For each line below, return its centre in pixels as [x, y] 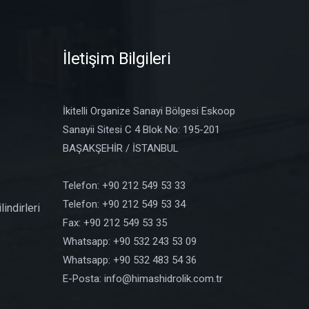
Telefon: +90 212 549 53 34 [124, 204]
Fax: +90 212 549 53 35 [115, 222]
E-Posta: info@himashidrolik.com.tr [143, 278]
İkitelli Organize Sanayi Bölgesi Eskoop [149, 111]
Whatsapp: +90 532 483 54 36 [130, 260]
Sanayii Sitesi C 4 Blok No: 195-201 [141, 129]
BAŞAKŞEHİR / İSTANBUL [121, 148]
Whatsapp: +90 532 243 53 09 [130, 241]
